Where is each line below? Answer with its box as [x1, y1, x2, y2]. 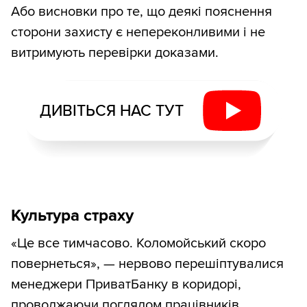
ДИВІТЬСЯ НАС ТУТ [39, 101, 184, 121]
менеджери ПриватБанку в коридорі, [11, 276, 241, 293]
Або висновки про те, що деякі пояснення [11, 3, 272, 21]
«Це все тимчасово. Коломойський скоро [11, 235, 266, 252]
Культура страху [11, 206, 134, 226]
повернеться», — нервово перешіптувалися [11, 256, 284, 273]
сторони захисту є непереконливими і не [11, 24, 265, 41]
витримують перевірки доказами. [11, 45, 219, 62]
